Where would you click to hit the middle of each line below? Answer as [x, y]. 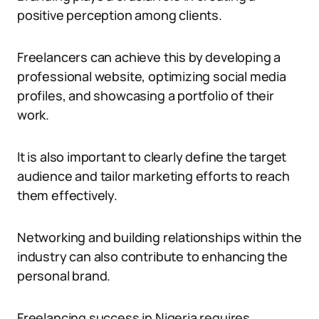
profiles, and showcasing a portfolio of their [146, 95]
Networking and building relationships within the [159, 237]
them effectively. [67, 195]
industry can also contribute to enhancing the [152, 256]
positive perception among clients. [120, 15]
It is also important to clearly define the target [152, 157]
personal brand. [64, 276]
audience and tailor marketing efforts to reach [153, 176]
